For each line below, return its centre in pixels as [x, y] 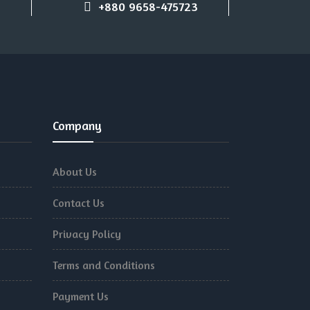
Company [77, 125]
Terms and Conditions [104, 265]
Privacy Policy [87, 234]
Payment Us [81, 296]
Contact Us [79, 203]
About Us [75, 172]
